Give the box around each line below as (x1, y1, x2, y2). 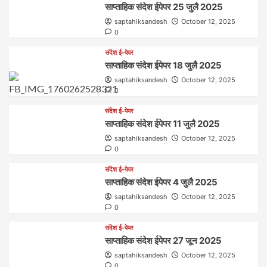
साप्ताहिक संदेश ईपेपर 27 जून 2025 (105, 235, 222, 247)
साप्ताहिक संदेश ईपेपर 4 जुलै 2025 (105, 176, 218, 188)
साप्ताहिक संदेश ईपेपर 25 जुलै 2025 (105, 1, 223, 13)
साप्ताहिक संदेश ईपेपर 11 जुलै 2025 (105, 118, 221, 130)
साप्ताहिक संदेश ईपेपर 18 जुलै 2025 (105, 60, 222, 72)
